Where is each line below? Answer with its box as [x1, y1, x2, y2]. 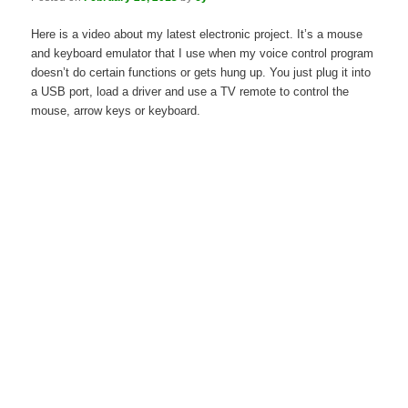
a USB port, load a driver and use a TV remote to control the [31, 85, 350, 99]
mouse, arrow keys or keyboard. [31, 104, 201, 118]
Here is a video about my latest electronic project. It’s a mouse [31, 27, 363, 42]
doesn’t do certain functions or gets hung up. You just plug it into [31, 66, 372, 80]
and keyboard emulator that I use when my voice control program [31, 46, 374, 61]
